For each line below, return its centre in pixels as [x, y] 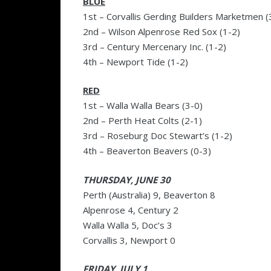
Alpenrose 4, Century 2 [131, 210]
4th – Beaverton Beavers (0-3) [147, 151]
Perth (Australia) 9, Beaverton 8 [149, 194]
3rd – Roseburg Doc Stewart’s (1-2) [158, 135]
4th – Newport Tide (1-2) [135, 61]
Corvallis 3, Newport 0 [129, 240]
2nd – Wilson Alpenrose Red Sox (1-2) [162, 31]
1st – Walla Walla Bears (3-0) [143, 105]
